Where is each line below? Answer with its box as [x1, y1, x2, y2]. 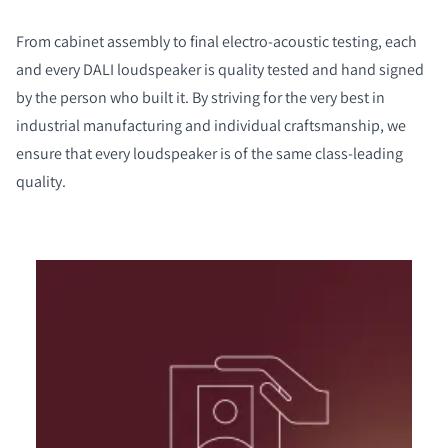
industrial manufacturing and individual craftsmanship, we [16, 114, 406, 136]
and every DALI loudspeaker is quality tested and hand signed [16, 58, 424, 80]
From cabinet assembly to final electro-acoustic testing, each [16, 30, 417, 52]
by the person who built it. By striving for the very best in [16, 86, 385, 108]
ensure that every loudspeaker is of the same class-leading [16, 142, 403, 164]
